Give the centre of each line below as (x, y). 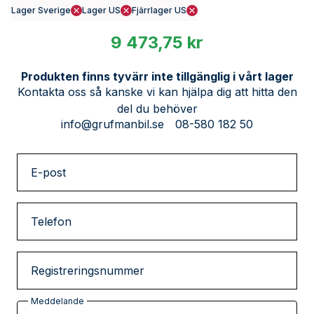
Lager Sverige (41, 10)
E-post (48, 172)
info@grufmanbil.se (112, 124)
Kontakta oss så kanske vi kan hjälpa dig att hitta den (157, 91)
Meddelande (57, 301)
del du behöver (157, 108)
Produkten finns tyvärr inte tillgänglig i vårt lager (157, 76)
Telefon (51, 221)
